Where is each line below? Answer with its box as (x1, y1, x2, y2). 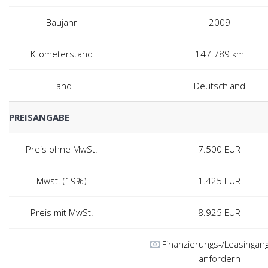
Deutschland (193, 80, 245, 92)
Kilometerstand (31, 48, 93, 60)
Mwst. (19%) (36, 175, 87, 187)
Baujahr (46, 16, 77, 29)
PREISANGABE (9, 111, 69, 124)
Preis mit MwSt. (30, 206, 93, 219)
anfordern (198, 252, 240, 265)
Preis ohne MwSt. (26, 143, 98, 156)
